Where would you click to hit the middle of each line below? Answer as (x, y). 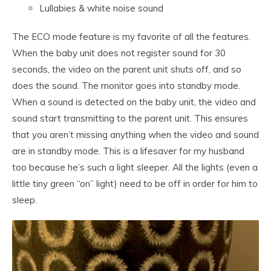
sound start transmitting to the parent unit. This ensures (130, 119)
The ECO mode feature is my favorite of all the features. (131, 37)
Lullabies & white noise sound (101, 8)
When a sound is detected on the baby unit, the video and (134, 102)
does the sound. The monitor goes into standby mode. (126, 86)
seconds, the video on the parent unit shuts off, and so (127, 70)
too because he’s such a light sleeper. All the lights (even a (135, 168)
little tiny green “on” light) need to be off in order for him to (135, 184)
